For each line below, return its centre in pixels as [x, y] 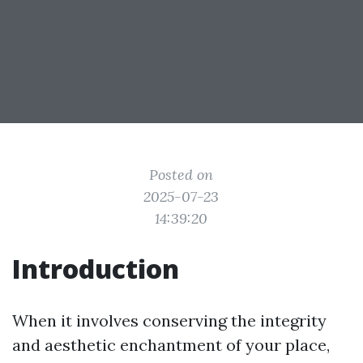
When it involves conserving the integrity [169, 320]
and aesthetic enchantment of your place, [171, 345]
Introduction [96, 269]
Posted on [181, 175]
